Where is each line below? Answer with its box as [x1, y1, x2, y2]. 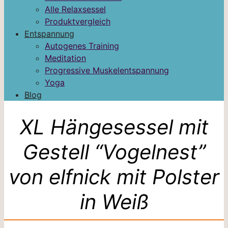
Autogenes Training [45, 41, 119, 51]
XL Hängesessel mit [19, 114, 209, 139]
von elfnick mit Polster [9, 164, 219, 189]
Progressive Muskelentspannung [45, 65, 169, 75]
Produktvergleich [45, 16, 110, 26]
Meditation [45, 53, 86, 63]
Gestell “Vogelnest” [22, 139, 206, 164]
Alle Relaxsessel [45, 4, 106, 14]
